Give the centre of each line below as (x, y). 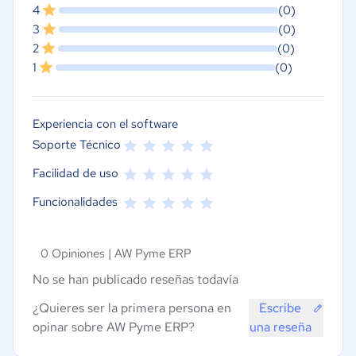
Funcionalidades (75, 201)
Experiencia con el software (105, 124)
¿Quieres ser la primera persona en (132, 308)
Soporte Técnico (77, 144)
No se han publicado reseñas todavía (135, 279)
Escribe (281, 308)
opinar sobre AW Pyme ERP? (114, 327)
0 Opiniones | (77, 253)
